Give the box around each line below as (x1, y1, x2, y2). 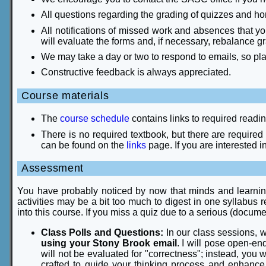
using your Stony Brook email (41, 238, 177, 249)
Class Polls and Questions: (41, 227, 164, 238)
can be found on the (41, 140, 126, 150)
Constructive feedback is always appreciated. (41, 67, 231, 78)
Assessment (21, 161, 84, 174)
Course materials (21, 89, 109, 102)
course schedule (60, 113, 129, 124)
